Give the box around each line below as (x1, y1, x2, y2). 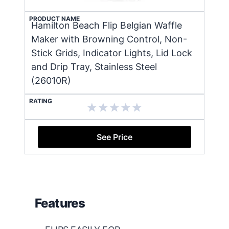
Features (35, 195, 85, 211)
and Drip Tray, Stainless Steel (31, 61, 157, 72)
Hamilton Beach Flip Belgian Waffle (31, 19, 182, 31)
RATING (29, 97, 52, 105)
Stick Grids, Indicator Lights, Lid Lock (31, 47, 192, 58)
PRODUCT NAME (29, 14, 80, 22)
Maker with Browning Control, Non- (31, 33, 187, 44)
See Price (97, 131, 132, 142)
